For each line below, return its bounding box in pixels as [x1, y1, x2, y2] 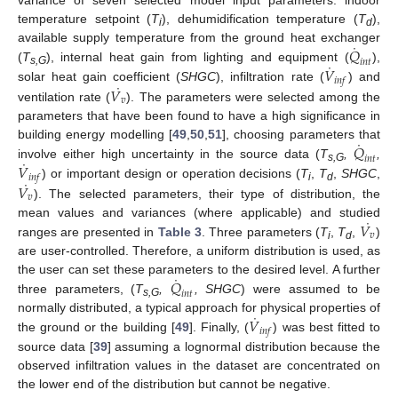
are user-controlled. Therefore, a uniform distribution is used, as [18, 243, 380, 258]
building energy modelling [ [18, 126, 172, 141]
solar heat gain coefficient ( [18, 69, 181, 84]
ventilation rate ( [18, 89, 111, 104]
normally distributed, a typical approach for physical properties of [18, 299, 380, 314]
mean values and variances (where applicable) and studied [18, 204, 380, 219]
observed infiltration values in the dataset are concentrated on [18, 357, 380, 372]
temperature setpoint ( [18, 12, 152, 27]
